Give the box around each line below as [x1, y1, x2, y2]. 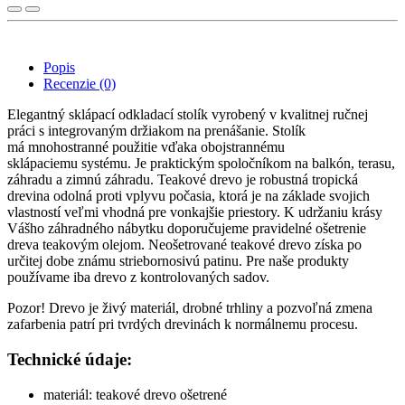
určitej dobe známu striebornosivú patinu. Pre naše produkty [7, 253, 349, 269]
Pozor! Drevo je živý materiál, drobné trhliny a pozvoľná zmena [7, 300, 372, 316]
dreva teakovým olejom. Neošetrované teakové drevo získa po [7, 237, 362, 253]
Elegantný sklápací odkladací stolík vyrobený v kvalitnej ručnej [7, 107, 368, 123]
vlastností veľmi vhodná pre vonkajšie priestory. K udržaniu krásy [7, 204, 382, 221]
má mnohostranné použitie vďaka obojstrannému [7, 139, 285, 155]
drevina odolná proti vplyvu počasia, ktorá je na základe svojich [7, 188, 370, 204]
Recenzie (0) [43, 76, 116, 92]
